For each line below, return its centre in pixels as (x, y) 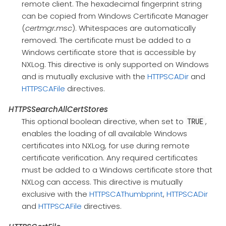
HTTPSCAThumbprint (126, 194)
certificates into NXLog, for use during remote (105, 146)
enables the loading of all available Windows (104, 134)
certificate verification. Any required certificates (109, 158)
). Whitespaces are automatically (134, 28)
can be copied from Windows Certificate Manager (115, 16)
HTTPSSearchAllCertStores (58, 109)
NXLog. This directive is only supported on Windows (115, 65)
